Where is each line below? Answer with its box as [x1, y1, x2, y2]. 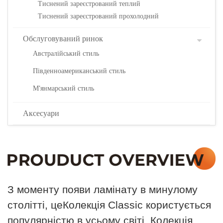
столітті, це [7, 199, 63, 211]
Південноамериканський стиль [33, 67, 125, 75]
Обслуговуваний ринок [23, 34, 103, 43]
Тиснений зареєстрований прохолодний [38, 12, 159, 20]
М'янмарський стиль [33, 84, 94, 93]
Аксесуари [23, 109, 59, 118]
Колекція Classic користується [63, 199, 211, 211]
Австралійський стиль [33, 49, 99, 58]
